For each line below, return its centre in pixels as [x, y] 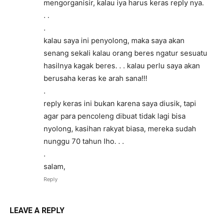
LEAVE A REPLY [37, 210]
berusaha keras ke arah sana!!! [95, 78]
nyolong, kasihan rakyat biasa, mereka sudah [120, 128]
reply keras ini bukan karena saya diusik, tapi [120, 103]
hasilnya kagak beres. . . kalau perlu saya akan [122, 65]
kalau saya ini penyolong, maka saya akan [114, 40]
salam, [54, 166]
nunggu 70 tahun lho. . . [84, 141]
